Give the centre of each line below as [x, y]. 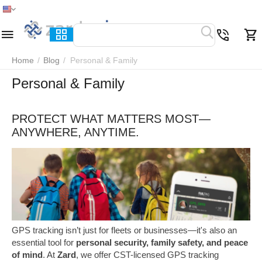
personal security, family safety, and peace [162, 243]
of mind [27, 255]
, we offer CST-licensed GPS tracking [147, 255]
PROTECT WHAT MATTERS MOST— [111, 119]
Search [109, 25]
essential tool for [44, 243]
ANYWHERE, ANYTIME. [75, 132]
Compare [240, 25]
